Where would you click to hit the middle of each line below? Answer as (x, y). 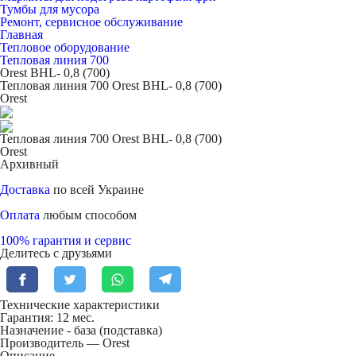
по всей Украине (97, 189)
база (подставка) (118, 331)
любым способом (88, 215)
